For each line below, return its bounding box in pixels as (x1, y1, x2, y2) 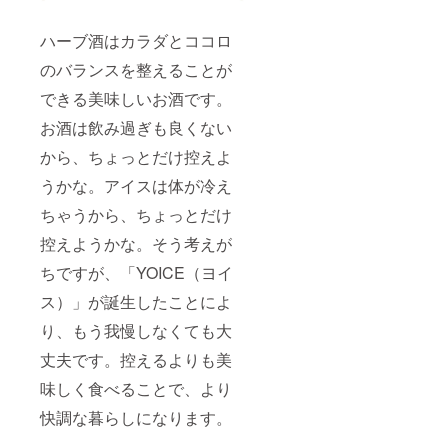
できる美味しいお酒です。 (40, 86, 232, 110)
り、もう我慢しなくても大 (40, 318, 232, 342)
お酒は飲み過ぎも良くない (40, 115, 232, 139)
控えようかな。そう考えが (40, 231, 232, 255)
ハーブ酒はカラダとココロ (40, 28, 232, 52)
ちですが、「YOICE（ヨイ (40, 260, 233, 284)
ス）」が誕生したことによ (40, 289, 232, 313)
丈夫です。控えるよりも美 (40, 347, 232, 371)
